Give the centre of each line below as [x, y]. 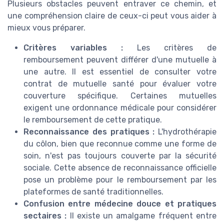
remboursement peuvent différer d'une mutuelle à [120, 60]
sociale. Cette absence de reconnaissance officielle [120, 168]
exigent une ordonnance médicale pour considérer [120, 108]
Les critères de [170, 48]
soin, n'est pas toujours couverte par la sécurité [120, 156]
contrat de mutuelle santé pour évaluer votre [120, 84]
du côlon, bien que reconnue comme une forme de [120, 144]
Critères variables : [73, 48]
